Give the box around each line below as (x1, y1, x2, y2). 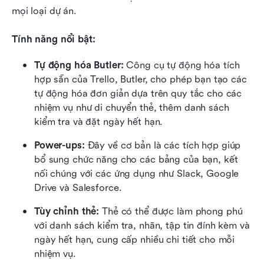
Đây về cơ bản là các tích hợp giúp (84, 139, 241, 151)
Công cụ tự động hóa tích (123, 59, 240, 71)
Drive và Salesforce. (34, 181, 122, 193)
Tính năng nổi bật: (12, 33, 95, 45)
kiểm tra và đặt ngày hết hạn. (34, 115, 163, 127)
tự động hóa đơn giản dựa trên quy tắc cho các (34, 87, 242, 99)
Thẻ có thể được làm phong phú (99, 205, 243, 217)
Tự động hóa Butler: (34, 59, 124, 71)
